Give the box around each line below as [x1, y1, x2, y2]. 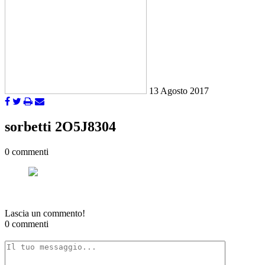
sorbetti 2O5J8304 [5, 119, 116, 135]
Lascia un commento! [5, 208, 85, 219]
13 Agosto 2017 [149, 86, 209, 96]
